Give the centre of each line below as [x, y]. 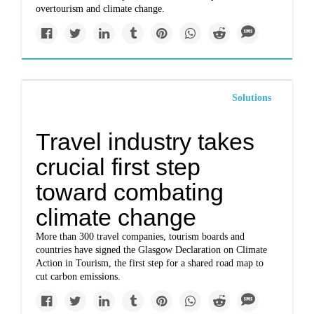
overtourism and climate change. [101, 9]
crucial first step [118, 167]
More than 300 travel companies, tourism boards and [141, 237]
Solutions [251, 98]
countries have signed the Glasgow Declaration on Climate [152, 250]
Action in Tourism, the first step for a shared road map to [150, 263]
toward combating [130, 192]
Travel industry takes [145, 142]
